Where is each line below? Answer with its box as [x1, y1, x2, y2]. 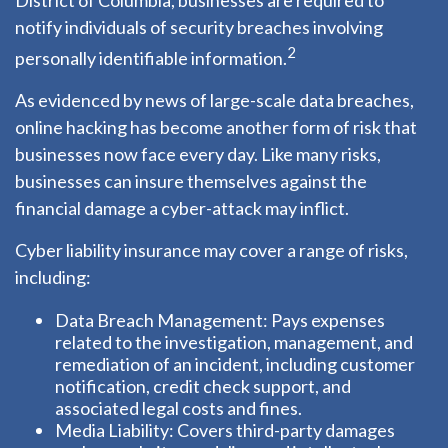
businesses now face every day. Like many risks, [15, 143, 381, 165]
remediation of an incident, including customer [55, 353, 415, 375]
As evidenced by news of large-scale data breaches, [15, 89, 414, 111]
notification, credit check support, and [55, 375, 351, 397]
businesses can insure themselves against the [15, 170, 367, 192]
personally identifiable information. [15, 47, 287, 69]
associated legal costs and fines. [55, 397, 302, 419]
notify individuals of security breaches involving [15, 16, 383, 38]
